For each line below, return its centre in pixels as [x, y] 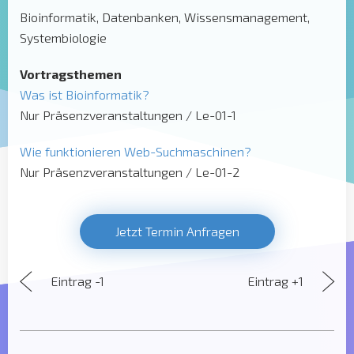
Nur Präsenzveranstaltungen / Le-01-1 [128, 115]
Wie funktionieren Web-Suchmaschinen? [136, 151]
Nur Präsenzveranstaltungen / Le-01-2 [130, 172]
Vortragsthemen [71, 74]
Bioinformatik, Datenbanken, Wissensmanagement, [165, 17]
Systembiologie [63, 38]
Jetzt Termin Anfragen [177, 231]
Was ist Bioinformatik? [85, 94]
